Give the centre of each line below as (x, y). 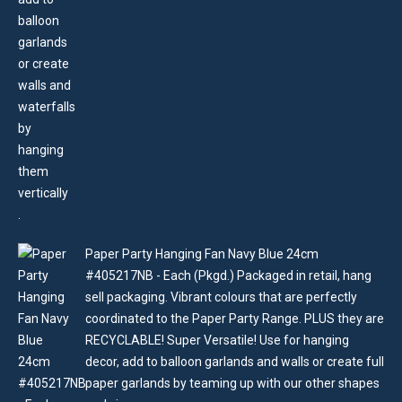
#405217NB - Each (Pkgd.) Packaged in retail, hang (228, 275)
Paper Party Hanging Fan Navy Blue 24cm (202, 254)
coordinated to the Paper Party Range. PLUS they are (235, 319)
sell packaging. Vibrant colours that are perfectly (221, 297)
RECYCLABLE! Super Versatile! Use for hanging (217, 340)
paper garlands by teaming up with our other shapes (232, 383)
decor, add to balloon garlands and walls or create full (235, 362)
